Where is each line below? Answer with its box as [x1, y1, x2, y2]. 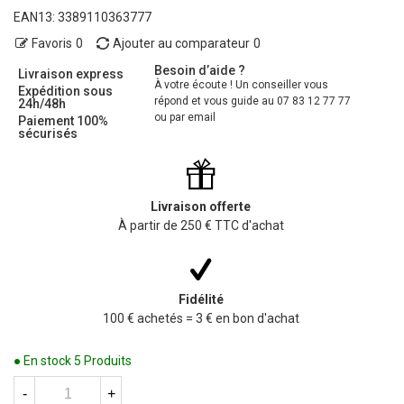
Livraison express [18, 67, 124, 81]
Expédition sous [18, 84, 113, 98]
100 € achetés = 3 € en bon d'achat [102, 311, 299, 326]
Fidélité [178, 292, 224, 307]
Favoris [32, 36, 72, 50]
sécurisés [18, 126, 78, 141]
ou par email [154, 110, 216, 124]
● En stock [14, 353, 74, 368]
